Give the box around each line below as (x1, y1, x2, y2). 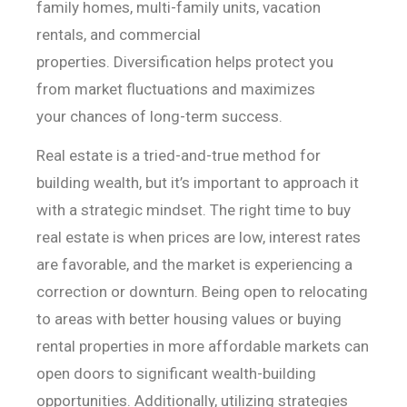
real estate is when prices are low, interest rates (35, 228, 361, 247)
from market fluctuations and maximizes (35, 80, 315, 99)
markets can (283, 337, 369, 356)
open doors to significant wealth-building (35, 364, 316, 383)
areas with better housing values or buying (54, 310, 342, 329)
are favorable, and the (35, 255, 187, 274)
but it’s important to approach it (144, 174, 359, 193)
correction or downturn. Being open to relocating (35, 283, 368, 302)
